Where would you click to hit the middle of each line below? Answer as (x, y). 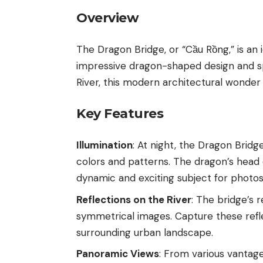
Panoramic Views (118, 254)
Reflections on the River (134, 199)
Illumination (104, 145)
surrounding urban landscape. (145, 232)
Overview (107, 18)
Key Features (120, 113)
